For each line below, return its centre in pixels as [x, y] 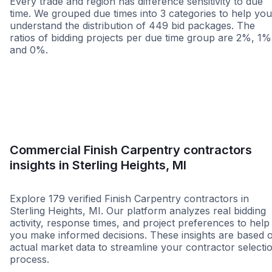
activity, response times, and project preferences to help [140, 223]
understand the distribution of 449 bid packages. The [132, 25]
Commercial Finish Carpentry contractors [131, 150]
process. [29, 260]
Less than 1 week [57, 65]
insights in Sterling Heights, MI [98, 165]
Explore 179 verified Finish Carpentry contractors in [129, 199]
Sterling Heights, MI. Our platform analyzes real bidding [138, 211]
